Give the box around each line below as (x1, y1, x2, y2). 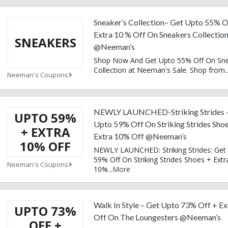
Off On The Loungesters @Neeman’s (94, 212, 221, 222)
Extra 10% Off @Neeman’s (94, 131, 187, 141)
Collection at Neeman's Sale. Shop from (94, 65, 225, 75)
